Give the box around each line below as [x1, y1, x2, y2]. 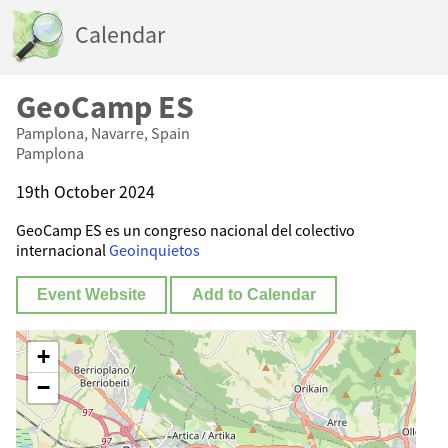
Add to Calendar [191, 286, 316, 304]
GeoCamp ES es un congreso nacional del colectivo [16, 220, 355, 241]
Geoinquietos [109, 240, 200, 261]
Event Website [37, 286, 147, 304]
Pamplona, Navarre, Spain [16, 123, 190, 143]
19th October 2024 [16, 180, 155, 203]
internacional [16, 240, 109, 261]
